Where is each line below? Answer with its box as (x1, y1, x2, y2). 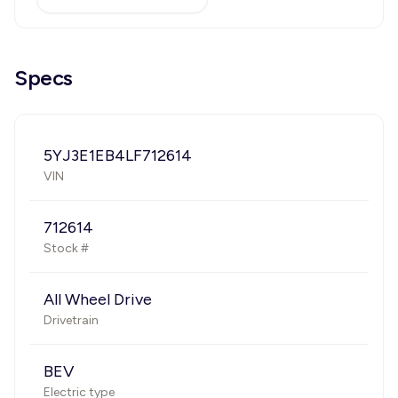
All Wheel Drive (44, 290, 152, 309)
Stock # (44, 241, 89, 256)
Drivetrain (44, 313, 99, 328)
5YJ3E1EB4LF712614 (44, 146, 192, 165)
